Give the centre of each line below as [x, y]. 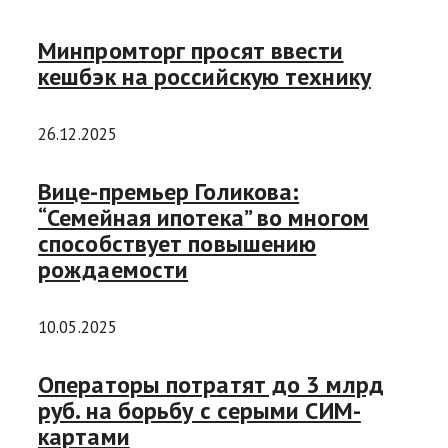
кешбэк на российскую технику [204, 77]
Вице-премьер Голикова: [169, 192]
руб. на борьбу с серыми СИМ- [199, 410]
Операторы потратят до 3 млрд [211, 384]
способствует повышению [177, 244]
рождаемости [113, 270]
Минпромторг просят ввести [191, 51]
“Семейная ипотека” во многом [203, 218]
